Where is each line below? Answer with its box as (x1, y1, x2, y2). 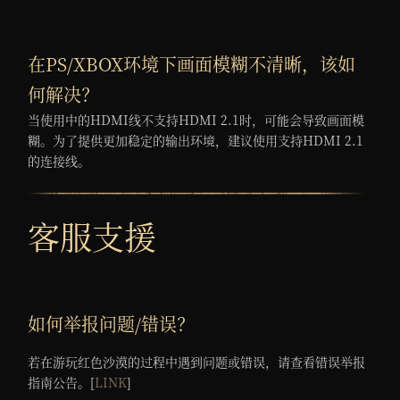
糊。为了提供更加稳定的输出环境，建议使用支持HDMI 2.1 (28, 131, 364, 150)
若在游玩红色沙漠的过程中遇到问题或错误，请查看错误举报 (28, 353, 366, 371)
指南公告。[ (28, 373, 96, 392)
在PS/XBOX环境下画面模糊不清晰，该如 (28, 51, 356, 78)
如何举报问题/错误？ (28, 311, 196, 337)
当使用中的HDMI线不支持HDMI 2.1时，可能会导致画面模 (28, 111, 365, 129)
